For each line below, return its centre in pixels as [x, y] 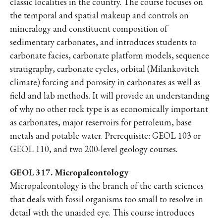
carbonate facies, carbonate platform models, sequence [110, 55]
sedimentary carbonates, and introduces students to [103, 42]
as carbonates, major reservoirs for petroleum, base [101, 122]
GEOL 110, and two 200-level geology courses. [94, 149]
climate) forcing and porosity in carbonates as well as [105, 82]
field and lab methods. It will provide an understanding [110, 95]
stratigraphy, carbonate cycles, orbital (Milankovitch [105, 69]
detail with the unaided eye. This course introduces [102, 212]
